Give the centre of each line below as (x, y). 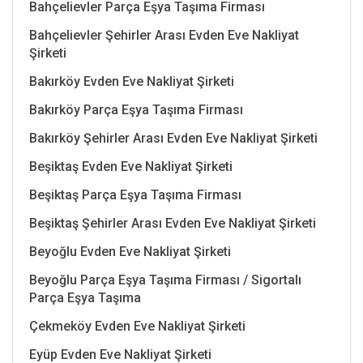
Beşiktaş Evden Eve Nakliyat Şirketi (131, 166)
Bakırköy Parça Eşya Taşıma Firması (136, 109)
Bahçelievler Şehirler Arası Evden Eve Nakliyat (164, 35)
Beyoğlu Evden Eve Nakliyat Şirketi (130, 251)
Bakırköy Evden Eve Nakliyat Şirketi (132, 81)
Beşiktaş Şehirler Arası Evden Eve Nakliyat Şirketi (173, 223)
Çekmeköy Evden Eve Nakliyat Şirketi (137, 326)
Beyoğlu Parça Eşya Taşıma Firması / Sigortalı (165, 280)
